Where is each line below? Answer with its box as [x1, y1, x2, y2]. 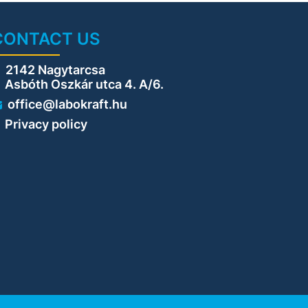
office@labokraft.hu [7, 97, 127, 111]
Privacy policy [4, 117, 87, 131]
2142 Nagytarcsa [5, 63, 105, 77]
